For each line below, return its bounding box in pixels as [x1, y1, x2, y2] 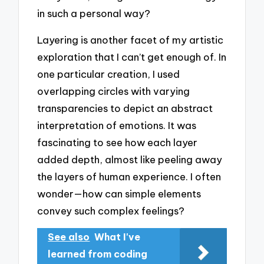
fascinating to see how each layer [37, 136, 198, 148]
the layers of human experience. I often [37, 170, 222, 183]
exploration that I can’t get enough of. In [37, 50, 227, 63]
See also [48, 231, 90, 243]
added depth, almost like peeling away [37, 153, 223, 166]
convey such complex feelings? [37, 204, 185, 217]
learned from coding [48, 248, 148, 260]
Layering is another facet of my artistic [37, 33, 224, 46]
